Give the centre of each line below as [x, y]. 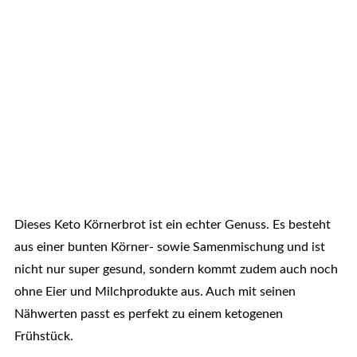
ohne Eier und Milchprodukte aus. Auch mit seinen [155, 292]
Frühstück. [43, 337]
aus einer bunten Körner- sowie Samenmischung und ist [169, 247]
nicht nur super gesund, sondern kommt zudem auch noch [176, 270]
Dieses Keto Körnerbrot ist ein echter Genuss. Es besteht [172, 225]
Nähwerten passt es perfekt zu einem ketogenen [148, 314]
